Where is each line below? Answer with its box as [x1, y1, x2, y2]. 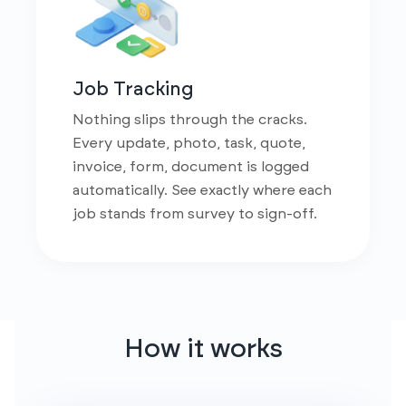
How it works [123, 336, 283, 362]
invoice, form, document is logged [72, 159, 309, 174]
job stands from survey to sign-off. [72, 207, 317, 221]
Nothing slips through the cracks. [72, 112, 307, 127]
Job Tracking [72, 80, 194, 99]
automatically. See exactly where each [72, 183, 332, 198]
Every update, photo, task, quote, [72, 136, 305, 150]
